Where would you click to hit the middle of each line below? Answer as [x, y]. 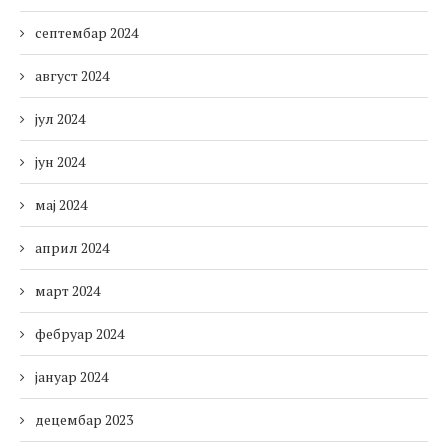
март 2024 [67, 291]
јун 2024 [60, 162]
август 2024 [72, 76]
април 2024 [72, 248]
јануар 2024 [71, 377]
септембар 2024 [86, 33]
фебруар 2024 [79, 334]
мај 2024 [61, 205]
